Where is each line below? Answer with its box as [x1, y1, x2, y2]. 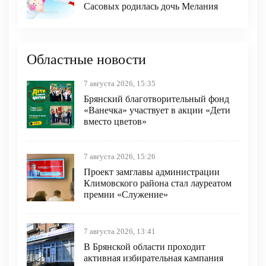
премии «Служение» [84, 189, 168, 199]
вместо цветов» [84, 116, 147, 126]
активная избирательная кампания [84, 253, 223, 264]
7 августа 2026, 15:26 [84, 152, 156, 161]
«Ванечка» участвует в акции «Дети [84, 104, 230, 115]
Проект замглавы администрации [84, 166, 220, 177]
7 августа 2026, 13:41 [84, 227, 156, 236]
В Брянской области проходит [84, 242, 205, 252]
